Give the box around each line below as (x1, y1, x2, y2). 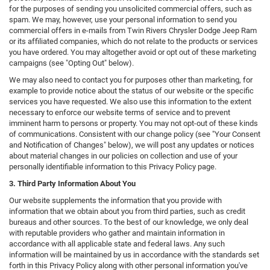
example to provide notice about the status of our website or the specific (9, 86, 254, 96)
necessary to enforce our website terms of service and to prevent (9, 108, 230, 118)
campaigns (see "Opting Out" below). (9, 58, 134, 68)
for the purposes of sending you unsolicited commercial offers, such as (9, 4, 252, 14)
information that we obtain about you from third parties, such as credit (9, 207, 245, 216)
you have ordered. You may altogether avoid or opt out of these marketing (9, 48, 256, 57)
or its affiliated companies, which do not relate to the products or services (9, 37, 258, 46)
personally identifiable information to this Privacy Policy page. (9, 162, 216, 172)
